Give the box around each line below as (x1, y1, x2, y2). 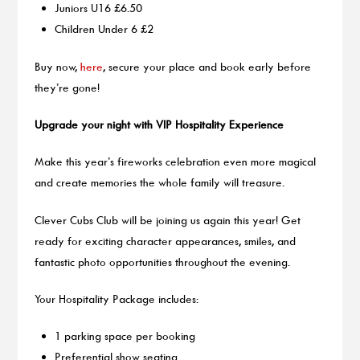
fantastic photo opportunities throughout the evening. (34, 254, 290, 268)
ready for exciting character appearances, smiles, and (34, 233, 296, 247)
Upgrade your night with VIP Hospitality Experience (34, 117, 284, 132)
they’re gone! (34, 80, 100, 94)
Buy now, (34, 59, 80, 73)
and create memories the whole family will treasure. (34, 175, 284, 190)
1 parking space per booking (55, 329, 196, 343)
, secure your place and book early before (102, 59, 311, 73)
